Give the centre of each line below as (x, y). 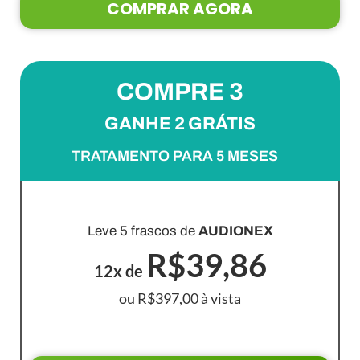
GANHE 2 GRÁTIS (180, 124)
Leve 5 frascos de (143, 231)
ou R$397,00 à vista (180, 298)
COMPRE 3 (180, 92)
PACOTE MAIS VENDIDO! (180, 206)
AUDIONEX (235, 231)
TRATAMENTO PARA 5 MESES (174, 156)
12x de (120, 271)
